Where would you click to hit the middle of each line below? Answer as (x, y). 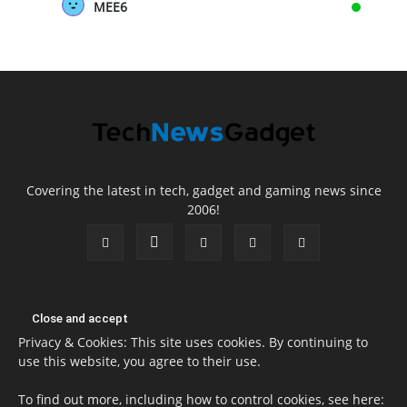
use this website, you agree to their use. (139, 362)
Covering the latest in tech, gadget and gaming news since (203, 191)
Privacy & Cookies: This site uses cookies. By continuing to (193, 342)
